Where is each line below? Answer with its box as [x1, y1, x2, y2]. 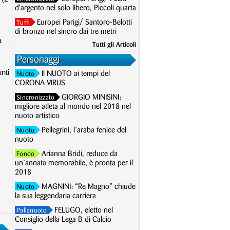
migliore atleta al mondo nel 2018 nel [15, 103, 131, 110]
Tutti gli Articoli [92, 42, 136, 48]
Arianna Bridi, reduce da [42, 150, 118, 158]
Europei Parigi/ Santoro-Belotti [37, 19, 132, 26]
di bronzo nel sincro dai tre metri [15, 28, 117, 35]
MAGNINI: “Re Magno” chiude [42, 183, 136, 190]
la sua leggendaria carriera [15, 193, 96, 200]
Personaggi [17, 55, 60, 64]
